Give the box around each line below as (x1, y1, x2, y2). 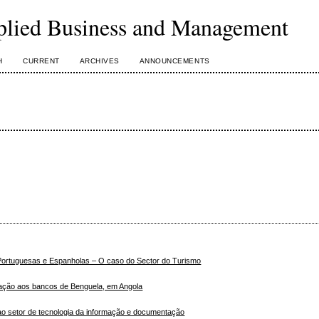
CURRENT (23, 57, 60, 65)
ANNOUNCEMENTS (139, 57, 210, 65)
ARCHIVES (79, 57, 120, 65)
